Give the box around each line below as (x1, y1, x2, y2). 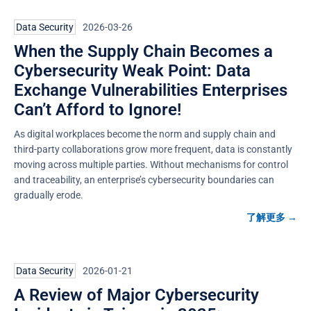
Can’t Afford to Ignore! (14, 99, 181, 119)
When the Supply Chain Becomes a (14, 41, 273, 61)
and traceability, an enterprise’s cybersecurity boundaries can (14, 174, 274, 185)
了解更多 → (246, 211, 297, 223)
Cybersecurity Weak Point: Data (14, 60, 251, 81)
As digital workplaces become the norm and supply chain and (14, 128, 276, 140)
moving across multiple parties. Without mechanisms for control (14, 158, 288, 170)
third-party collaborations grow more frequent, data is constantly (14, 143, 292, 155)
